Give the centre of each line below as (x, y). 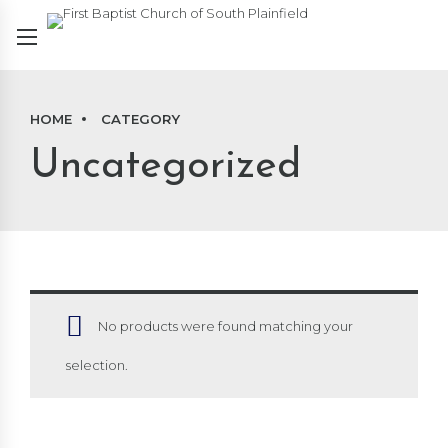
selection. (97, 364)
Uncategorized (165, 167)
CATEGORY (140, 119)
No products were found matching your (225, 325)
